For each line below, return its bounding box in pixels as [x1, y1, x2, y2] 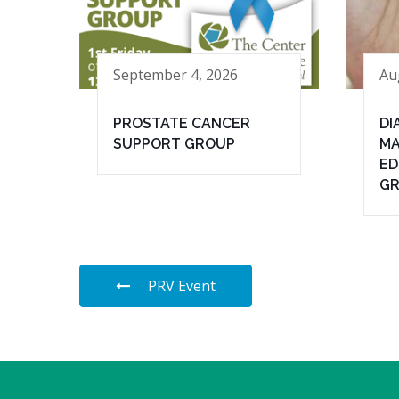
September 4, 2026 [113, 64, 238, 85]
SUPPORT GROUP [113, 135, 235, 153]
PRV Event [148, 276, 216, 297]
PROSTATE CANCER [113, 115, 250, 133]
